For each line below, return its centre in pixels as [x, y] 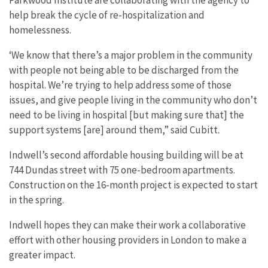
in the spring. [36, 200]
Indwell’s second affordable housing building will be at [126, 155]
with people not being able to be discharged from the [124, 70]
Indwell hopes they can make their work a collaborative [127, 225]
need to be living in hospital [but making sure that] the [127, 115]
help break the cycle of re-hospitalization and [107, 15]
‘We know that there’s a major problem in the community [131, 55]
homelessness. [40, 30]
